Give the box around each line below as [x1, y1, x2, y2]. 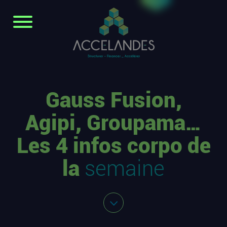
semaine [85, 156, 165, 181]
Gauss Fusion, [45, 88, 182, 112]
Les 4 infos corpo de [16, 133, 211, 158]
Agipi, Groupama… [25, 110, 202, 135]
